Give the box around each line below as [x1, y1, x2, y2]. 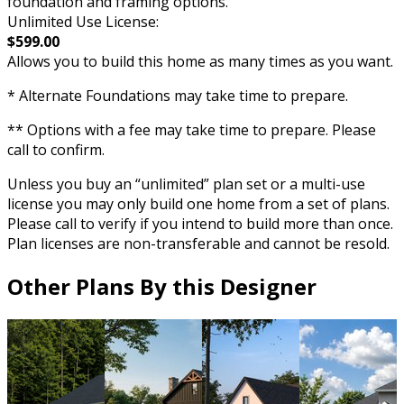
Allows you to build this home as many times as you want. [7, 51, 393, 72]
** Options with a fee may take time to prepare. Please [7, 120, 376, 141]
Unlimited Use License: [7, 12, 159, 32]
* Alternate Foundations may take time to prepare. [7, 86, 348, 106]
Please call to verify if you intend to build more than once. [7, 214, 393, 234]
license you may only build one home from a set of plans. [7, 194, 390, 215]
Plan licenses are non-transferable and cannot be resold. [7, 234, 390, 254]
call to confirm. [7, 140, 105, 161]
